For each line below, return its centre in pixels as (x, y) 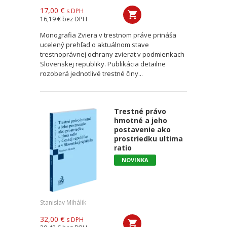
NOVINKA (135, 160)
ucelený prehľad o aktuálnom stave (94, 45)
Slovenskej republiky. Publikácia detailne (103, 64)
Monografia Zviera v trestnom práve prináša (108, 35)
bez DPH (75, 19)
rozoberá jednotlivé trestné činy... (91, 73)
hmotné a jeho (140, 120)
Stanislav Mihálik (63, 202)
